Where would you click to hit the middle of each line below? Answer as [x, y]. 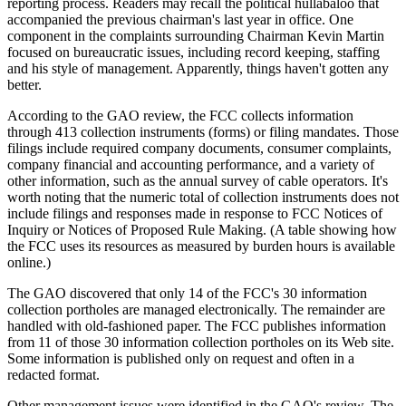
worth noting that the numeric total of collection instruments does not [203, 197]
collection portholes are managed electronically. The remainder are [196, 309]
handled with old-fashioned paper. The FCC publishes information [197, 325]
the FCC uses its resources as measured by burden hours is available [201, 246]
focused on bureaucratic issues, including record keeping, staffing [193, 52]
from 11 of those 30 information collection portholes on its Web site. [201, 342]
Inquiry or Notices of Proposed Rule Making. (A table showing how [202, 229]
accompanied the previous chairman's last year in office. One [180, 19]
